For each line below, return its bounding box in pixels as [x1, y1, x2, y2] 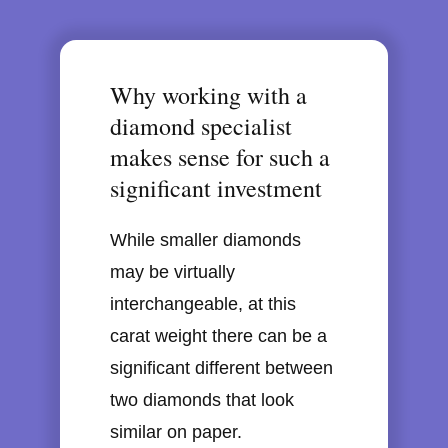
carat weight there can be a [110, 326, 327, 347]
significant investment [110, 172, 322, 205]
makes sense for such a [110, 141, 330, 174]
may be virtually [110, 262, 235, 283]
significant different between [110, 358, 333, 379]
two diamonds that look [110, 390, 294, 411]
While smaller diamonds [110, 230, 301, 251]
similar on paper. [110, 422, 242, 443]
